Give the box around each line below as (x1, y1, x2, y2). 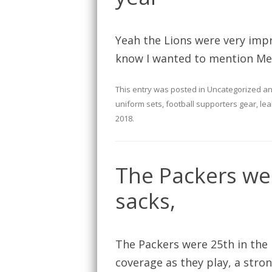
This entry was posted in (115, 84, 207, 95)
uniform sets (115, 98, 162, 110)
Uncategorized (207, 84, 261, 95)
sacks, (115, 186, 175, 216)
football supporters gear (166, 98, 256, 110)
